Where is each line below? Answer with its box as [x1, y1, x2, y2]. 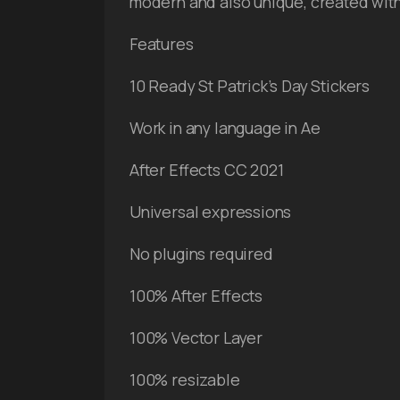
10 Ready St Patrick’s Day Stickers [129, 75, 371, 97]
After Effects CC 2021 [129, 159, 284, 181]
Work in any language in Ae [129, 117, 321, 139]
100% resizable [129, 369, 240, 391]
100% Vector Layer [129, 327, 263, 349]
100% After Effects [129, 285, 263, 307]
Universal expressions [129, 201, 292, 223]
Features [129, 33, 194, 55]
